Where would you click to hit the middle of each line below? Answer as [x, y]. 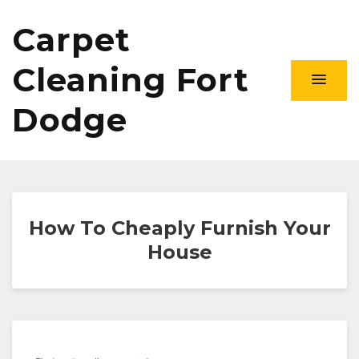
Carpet [71, 40]
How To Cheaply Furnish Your [179, 228]
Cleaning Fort [131, 80]
